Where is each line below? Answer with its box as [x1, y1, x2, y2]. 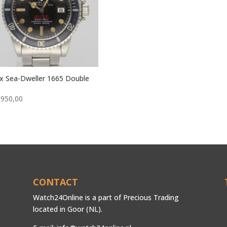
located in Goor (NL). [32, 204, 102, 214]
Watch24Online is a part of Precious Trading [32, 192, 179, 202]
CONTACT [32, 175, 78, 188]
